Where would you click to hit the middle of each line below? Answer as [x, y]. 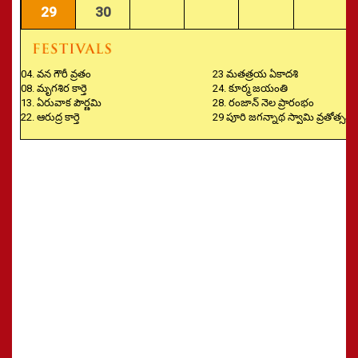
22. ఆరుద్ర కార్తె [50, 117]
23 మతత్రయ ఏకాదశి [255, 74]
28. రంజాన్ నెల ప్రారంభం [263, 102]
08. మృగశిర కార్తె [54, 88]
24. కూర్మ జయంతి [250, 88]
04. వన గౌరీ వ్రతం [56, 74]
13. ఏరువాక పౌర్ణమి [61, 102]
